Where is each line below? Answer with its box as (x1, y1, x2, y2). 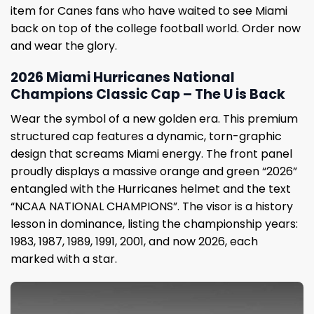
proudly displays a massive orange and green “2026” (11, 163, 297, 179)
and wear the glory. (11, 38, 117, 55)
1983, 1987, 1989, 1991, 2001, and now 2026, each (11, 233, 258, 250)
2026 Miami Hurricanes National (11, 67, 235, 87)
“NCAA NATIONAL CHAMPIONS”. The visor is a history (11, 198, 293, 214)
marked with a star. (11, 250, 117, 267)
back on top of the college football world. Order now (11, 20, 301, 37)
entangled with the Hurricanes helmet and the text (11, 180, 291, 197)
